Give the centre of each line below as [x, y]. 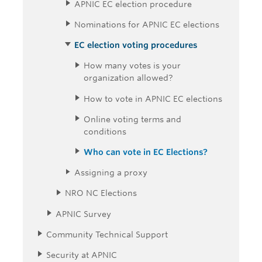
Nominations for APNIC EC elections [147, 24]
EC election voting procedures [136, 45]
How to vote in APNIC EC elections [153, 98]
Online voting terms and [132, 119]
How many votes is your [132, 65]
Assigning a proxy [111, 173]
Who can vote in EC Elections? [146, 152]
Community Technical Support [107, 234]
